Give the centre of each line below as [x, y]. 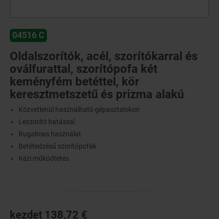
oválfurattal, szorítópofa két [84, 69]
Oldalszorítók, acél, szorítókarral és [104, 56]
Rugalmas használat [50, 134]
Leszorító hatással [46, 121]
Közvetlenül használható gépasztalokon [79, 109]
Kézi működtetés [44, 158]
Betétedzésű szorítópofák [57, 146]
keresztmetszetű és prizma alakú [97, 94]
